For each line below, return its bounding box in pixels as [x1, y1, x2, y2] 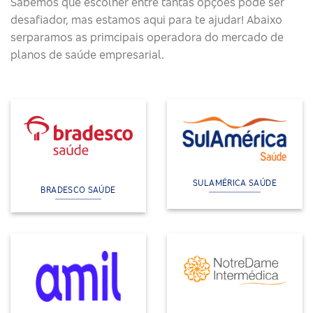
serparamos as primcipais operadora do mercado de [10, 30, 284, 45]
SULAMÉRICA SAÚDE [193, 177, 277, 189]
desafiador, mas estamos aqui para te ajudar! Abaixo [10, 13, 282, 27]
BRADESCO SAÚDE [41, 184, 116, 196]
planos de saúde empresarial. [10, 48, 164, 62]
